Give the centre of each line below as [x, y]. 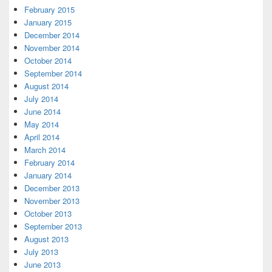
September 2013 [53, 226]
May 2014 [42, 124]
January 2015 [48, 22]
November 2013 [52, 201]
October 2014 [48, 60]
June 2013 [42, 264]
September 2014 [53, 73]
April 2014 [42, 137]
